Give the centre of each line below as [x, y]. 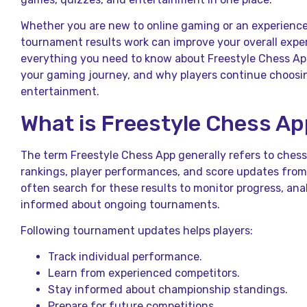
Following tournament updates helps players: [137, 231]
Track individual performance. [125, 257]
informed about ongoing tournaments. [120, 204]
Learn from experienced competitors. [144, 273]
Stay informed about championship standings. [168, 290]
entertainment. [60, 92]
